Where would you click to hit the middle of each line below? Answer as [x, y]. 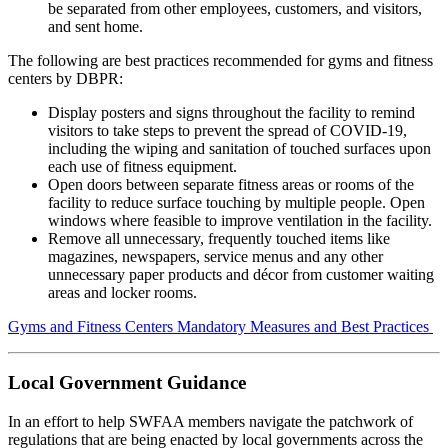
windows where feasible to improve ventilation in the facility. [240, 220]
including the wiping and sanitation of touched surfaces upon [239, 148]
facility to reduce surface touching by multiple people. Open [236, 202]
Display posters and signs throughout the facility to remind [231, 112]
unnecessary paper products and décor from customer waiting [241, 274]
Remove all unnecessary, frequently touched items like [219, 238]
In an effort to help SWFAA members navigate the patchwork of [210, 421]
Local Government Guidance [127, 383]
